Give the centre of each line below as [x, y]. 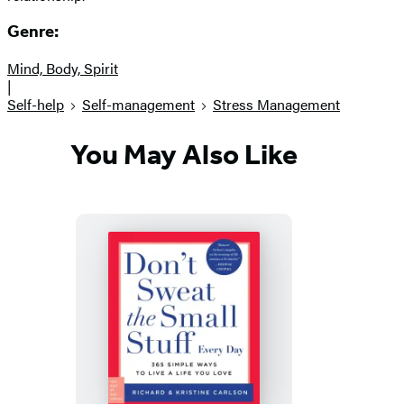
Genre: [33, 32]
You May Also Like [184, 154]
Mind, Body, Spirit [63, 69]
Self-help [36, 105]
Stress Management [276, 105]
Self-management [138, 105]
